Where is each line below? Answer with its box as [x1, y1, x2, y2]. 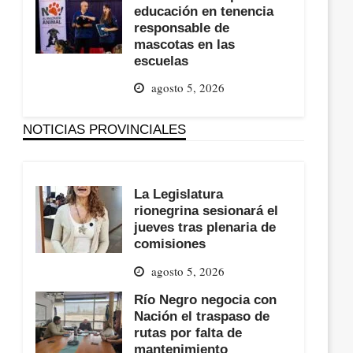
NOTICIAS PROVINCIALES [23, 122, 187, 137]
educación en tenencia [134, 3, 274, 18]
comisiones [134, 236, 206, 251]
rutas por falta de [134, 325, 243, 340]
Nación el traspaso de [134, 308, 270, 323]
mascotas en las [134, 36, 236, 51]
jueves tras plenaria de [134, 220, 277, 235]
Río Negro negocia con [134, 292, 277, 307]
